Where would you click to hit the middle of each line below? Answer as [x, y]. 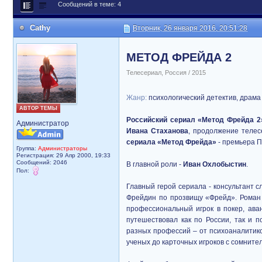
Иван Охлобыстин [215, 164]
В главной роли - [155, 164]
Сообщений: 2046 [42, 162]
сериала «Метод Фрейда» [171, 142]
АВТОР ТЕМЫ [38, 108]
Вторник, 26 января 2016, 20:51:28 [190, 28]
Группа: [27, 148]
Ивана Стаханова [158, 131]
